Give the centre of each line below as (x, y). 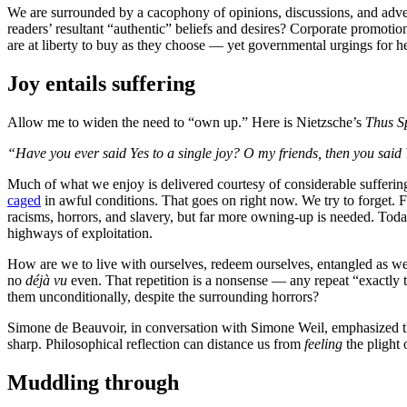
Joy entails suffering (101, 84)
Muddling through (93, 382)
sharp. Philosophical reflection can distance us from (156, 344)
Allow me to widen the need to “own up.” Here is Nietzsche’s (186, 123)
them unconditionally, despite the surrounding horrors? (163, 297)
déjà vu (46, 281)
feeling (323, 344)
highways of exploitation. (80, 233)
